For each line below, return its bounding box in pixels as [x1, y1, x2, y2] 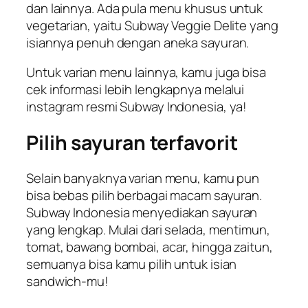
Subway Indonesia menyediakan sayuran [26, 203, 258, 222]
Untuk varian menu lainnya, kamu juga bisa [26, 63, 266, 82]
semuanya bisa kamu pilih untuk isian [26, 255, 237, 274]
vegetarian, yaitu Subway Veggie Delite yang [26, 16, 278, 34]
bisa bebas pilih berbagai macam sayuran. [26, 186, 262, 205]
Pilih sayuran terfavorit [26, 129, 238, 156]
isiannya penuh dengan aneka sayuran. [26, 33, 250, 52]
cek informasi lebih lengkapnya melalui [26, 80, 245, 99]
